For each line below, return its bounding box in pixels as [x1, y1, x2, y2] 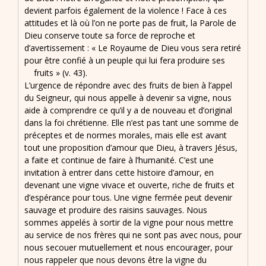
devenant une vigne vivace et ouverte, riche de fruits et [24, 179, 235, 191]
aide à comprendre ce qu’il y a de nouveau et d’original [24, 104, 232, 116]
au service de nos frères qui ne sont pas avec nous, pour [24, 229, 242, 240]
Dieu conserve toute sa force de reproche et [24, 29, 195, 41]
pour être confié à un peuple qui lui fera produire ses [24, 54, 225, 66]
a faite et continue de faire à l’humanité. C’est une [24, 154, 214, 166]
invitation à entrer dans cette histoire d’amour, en [24, 166, 214, 178]
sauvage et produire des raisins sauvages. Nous [24, 204, 207, 216]
